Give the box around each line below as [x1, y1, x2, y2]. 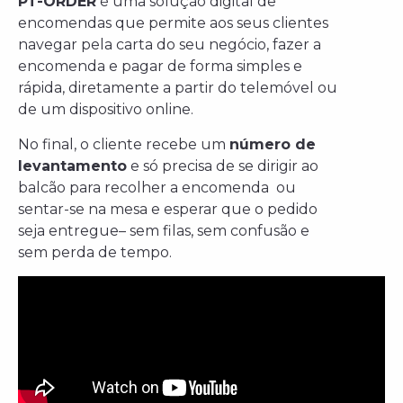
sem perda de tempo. [18, 243, 172, 261]
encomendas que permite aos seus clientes [18, 14, 328, 32]
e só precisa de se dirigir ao [127, 157, 318, 175]
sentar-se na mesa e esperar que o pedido [18, 200, 318, 218]
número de [229, 135, 316, 153]
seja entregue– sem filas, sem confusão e [18, 221, 309, 239]
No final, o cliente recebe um [18, 135, 229, 153]
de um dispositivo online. [18, 101, 193, 119]
